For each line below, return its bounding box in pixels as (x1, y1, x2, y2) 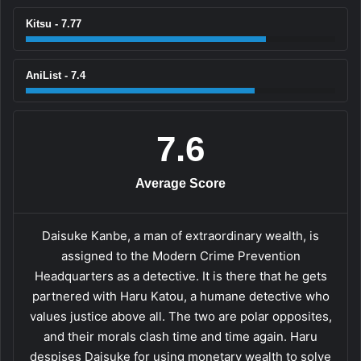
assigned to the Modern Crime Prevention (60, 247, 301, 263)
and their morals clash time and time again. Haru (44, 328, 317, 344)
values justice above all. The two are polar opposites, (29, 308, 332, 324)
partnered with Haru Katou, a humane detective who (31, 288, 330, 304)
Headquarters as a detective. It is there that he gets (34, 268, 327, 284)
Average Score (135, 176, 226, 190)
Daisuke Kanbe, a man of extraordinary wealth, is (42, 227, 319, 243)
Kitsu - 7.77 (26, 17, 81, 30)
